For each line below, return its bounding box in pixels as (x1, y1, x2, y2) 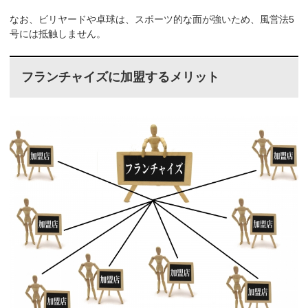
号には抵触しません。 (10, 27, 107, 39)
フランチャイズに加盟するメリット (21, 70, 219, 85)
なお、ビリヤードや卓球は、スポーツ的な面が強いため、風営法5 (10, 13, 295, 25)
